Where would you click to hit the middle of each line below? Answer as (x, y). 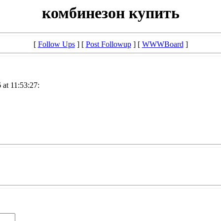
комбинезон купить (110, 13)
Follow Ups (56, 44)
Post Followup (108, 44)
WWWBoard (163, 44)
